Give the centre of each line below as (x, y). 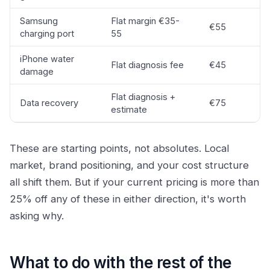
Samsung (39, 21)
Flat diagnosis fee (147, 65)
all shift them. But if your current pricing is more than (134, 182)
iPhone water (47, 59)
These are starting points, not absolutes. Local (119, 148)
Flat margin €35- (145, 21)
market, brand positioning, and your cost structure (129, 165)
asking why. (37, 216)
